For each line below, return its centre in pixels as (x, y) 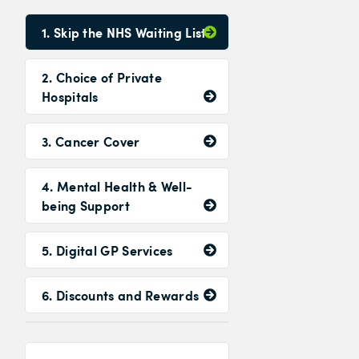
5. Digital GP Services (107, 250)
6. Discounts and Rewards (121, 295)
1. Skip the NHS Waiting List (124, 32)
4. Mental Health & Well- (117, 186)
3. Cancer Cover (91, 141)
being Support (86, 205)
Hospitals (70, 96)
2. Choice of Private (102, 77)
